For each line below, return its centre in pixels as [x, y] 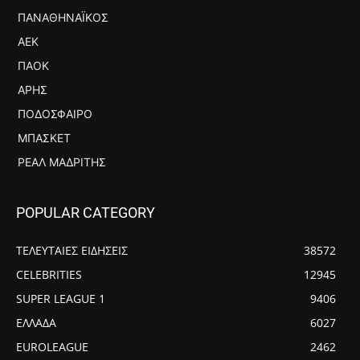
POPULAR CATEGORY [86, 212]
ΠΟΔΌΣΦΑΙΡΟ [55, 113]
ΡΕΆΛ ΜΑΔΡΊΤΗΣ [62, 162]
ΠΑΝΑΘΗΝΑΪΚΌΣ [63, 17]
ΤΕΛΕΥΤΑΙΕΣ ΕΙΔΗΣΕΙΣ [72, 250]
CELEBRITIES [49, 274]
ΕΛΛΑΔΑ [36, 322]
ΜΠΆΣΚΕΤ [44, 137]
